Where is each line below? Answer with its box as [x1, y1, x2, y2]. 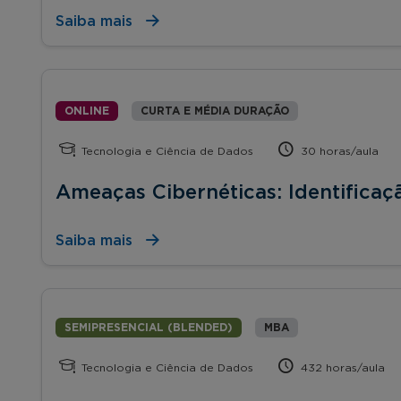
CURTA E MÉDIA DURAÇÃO [141, 105, 289, 116]
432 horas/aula [297, 362, 386, 373]
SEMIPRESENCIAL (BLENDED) [64, 321, 233, 333]
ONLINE [64, 105, 109, 116]
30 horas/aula [297, 145, 380, 157]
